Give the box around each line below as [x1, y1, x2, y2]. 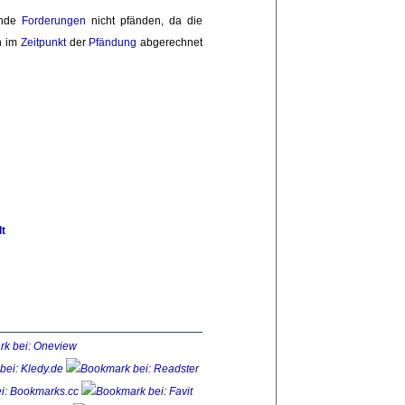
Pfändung [89, 36, 137, 50]
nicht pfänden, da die [86, 14, 202, 28]
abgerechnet [137, 36, 202, 50]
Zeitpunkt [20, 36, 66, 50]
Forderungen [22, 14, 87, 28]
